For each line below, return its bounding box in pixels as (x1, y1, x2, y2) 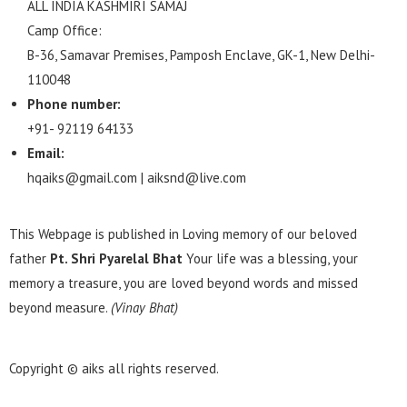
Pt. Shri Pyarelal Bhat (50, 250, 183, 268)
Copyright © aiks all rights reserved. (9, 360, 219, 378)
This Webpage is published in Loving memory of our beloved (9, 225, 357, 243)
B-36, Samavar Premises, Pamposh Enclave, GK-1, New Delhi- (27, 46, 375, 65)
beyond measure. (9, 299, 111, 317)
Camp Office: (27, 22, 102, 40)
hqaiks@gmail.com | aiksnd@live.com (27, 169, 246, 187)
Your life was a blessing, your (183, 250, 358, 268)
